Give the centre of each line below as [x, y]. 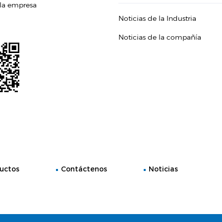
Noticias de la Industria [157, 18]
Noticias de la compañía [160, 37]
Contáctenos [84, 169]
